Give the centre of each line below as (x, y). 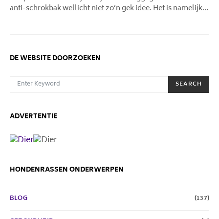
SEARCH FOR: (27, 80)
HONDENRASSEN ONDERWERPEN (67, 170)
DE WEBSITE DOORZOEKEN (55, 59)
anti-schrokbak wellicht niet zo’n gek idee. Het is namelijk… (109, 9)
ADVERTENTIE (33, 117)
